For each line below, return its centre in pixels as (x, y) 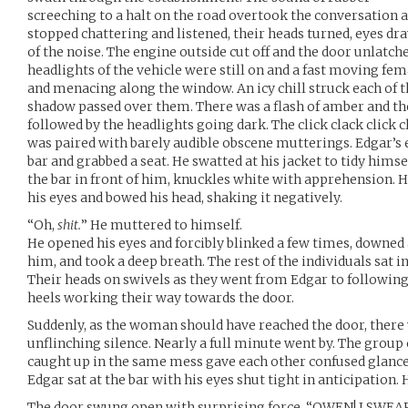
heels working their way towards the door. (161, 297)
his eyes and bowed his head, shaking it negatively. (185, 197)
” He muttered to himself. (162, 224)
